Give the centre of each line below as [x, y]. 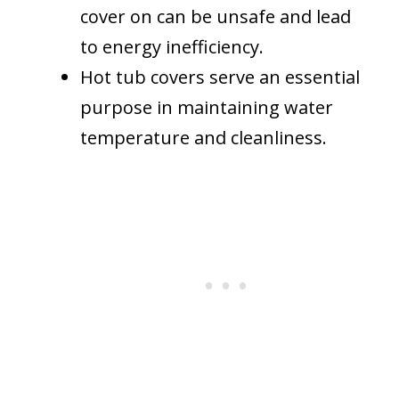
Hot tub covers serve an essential [220, 77]
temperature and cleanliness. [204, 137]
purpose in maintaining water [207, 107]
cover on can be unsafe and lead [216, 16]
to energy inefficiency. [172, 46]
